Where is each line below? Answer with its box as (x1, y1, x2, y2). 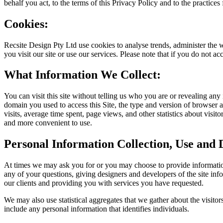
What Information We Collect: (4, 68, 161, 82)
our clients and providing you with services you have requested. (4, 179, 204, 188)
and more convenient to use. (4, 118, 92, 127)
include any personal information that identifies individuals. (4, 205, 189, 214)
